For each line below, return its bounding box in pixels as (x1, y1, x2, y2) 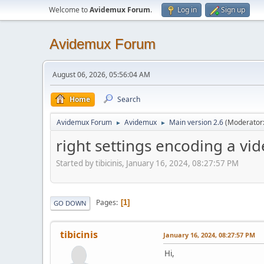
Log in (177, 5, 197, 15)
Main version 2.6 (169, 117, 223, 127)
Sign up (221, 5, 245, 15)
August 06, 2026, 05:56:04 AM (52, 70, 150, 80)
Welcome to (49, 5, 90, 15)
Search (117, 94, 140, 104)
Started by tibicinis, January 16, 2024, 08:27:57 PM (56, 157, 239, 169)
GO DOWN (54, 198, 87, 207)
